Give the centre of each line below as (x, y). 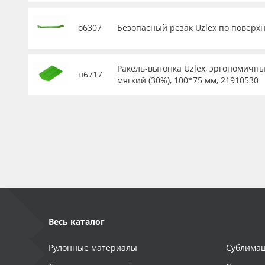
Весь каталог (77, 222)
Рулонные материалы (93, 248)
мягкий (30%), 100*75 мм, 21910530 (188, 80)
